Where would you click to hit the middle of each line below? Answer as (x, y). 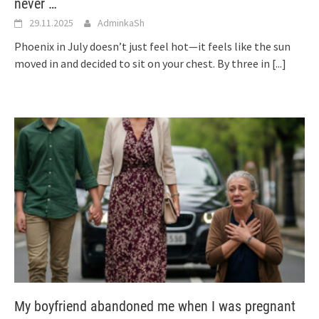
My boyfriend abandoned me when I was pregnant (155, 306)
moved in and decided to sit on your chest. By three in (143, 64)
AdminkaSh (121, 23)
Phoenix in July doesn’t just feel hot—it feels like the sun (152, 47)
